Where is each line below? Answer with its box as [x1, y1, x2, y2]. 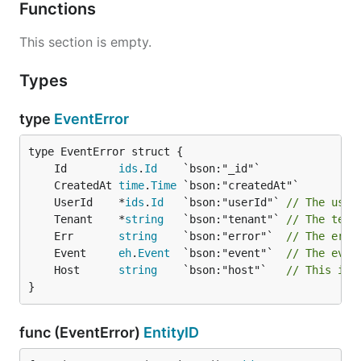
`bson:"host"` [157, 263, 286, 276]
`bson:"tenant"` [164, 213, 286, 226]
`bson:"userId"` [164, 196, 286, 209]
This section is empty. [19, 34, 151, 50]
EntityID [143, 324, 199, 341]
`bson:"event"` [170, 247, 286, 259]
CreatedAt [54, 179, 118, 192]
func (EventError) [19, 324, 143, 341]
